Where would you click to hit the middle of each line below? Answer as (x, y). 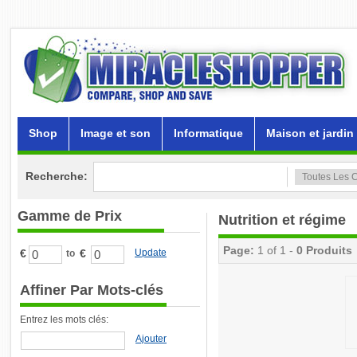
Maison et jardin (310, 133)
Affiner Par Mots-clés (92, 290)
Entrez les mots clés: (64, 320)
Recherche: (57, 176)
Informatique (208, 133)
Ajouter (151, 339)
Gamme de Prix (70, 216)
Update (151, 253)
